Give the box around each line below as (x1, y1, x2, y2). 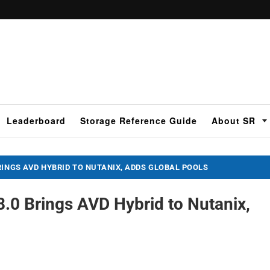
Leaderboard (7, 114, 66, 127)
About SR (212, 114, 256, 127)
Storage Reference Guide (80, 114, 197, 127)
